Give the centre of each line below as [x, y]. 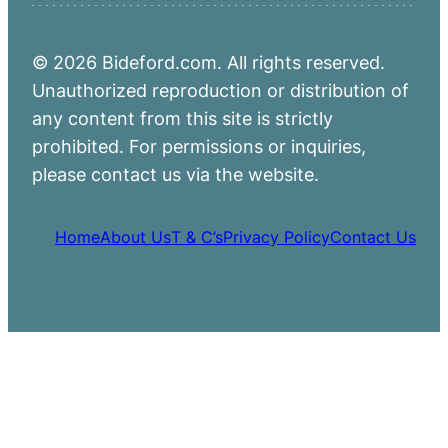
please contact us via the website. [175, 174]
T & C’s [197, 237]
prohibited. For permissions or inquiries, [199, 146]
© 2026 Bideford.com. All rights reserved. [208, 62]
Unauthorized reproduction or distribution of [220, 90]
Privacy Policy [276, 237]
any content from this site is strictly [182, 118]
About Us [135, 237]
